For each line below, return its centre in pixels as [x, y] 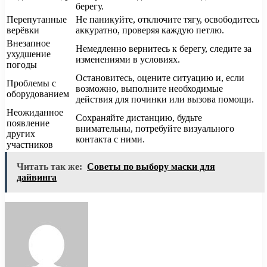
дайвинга [37, 178]
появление [28, 123]
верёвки [23, 30]
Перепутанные [37, 20]
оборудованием [38, 94]
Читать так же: [49, 167]
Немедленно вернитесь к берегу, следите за [164, 49]
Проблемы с [31, 83]
